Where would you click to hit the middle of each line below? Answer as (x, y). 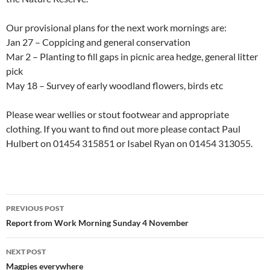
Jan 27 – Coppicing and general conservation (98, 42)
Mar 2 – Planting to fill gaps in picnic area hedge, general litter (132, 57)
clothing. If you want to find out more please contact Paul (123, 129)
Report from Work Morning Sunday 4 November (97, 223)
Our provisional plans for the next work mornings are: (116, 28)
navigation (43, 225)
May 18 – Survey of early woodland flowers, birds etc (115, 86)
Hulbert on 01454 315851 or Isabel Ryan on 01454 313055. (129, 143)
